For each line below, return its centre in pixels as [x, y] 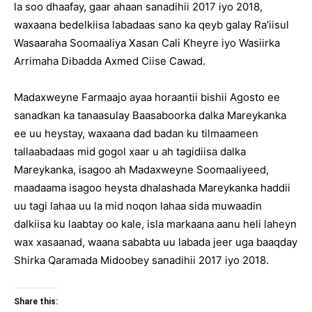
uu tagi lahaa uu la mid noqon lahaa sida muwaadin [138, 206]
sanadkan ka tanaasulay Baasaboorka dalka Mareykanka [150, 115]
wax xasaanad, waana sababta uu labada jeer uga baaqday [156, 242]
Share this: [36, 302]
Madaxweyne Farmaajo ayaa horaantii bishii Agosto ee [147, 97]
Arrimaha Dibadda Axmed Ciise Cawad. [110, 61]
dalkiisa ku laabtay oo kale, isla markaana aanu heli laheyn [155, 224]
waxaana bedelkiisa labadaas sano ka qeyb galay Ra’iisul [151, 25]
